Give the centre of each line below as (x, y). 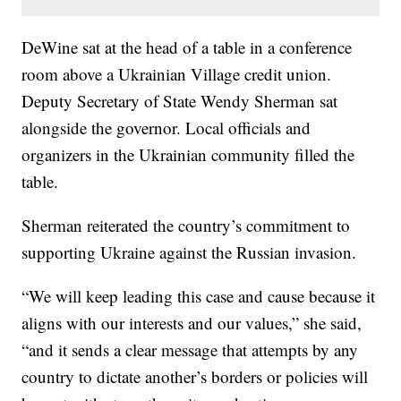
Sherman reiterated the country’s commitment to (186, 226)
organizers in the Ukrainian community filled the (188, 155)
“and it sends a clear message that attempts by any (190, 350)
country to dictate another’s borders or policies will (195, 377)
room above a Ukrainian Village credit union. (177, 74)
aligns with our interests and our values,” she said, (192, 323)
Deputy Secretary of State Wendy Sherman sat (180, 101)
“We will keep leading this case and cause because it (199, 296)
